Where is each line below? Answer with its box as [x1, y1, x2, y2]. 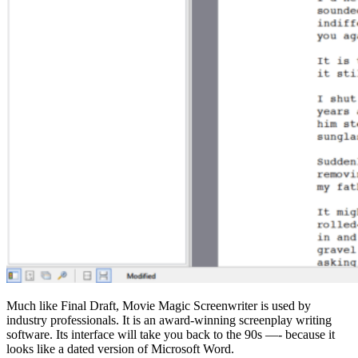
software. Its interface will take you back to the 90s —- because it [6, 328, 335, 342]
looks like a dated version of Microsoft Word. [6, 342, 234, 356]
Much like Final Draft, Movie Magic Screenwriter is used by [6, 299, 311, 313]
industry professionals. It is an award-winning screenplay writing [6, 313, 332, 328]
